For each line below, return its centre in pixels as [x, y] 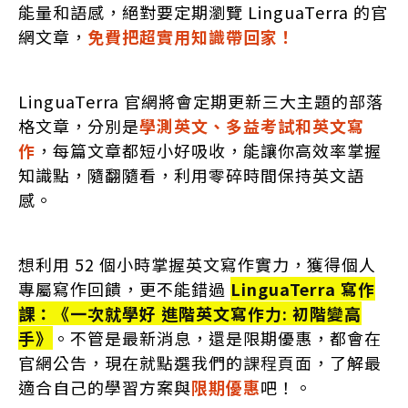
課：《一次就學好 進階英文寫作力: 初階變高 [189, 313]
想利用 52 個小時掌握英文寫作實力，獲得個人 [197, 264]
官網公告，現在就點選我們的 [130, 362]
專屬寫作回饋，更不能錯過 [124, 288]
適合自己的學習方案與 [104, 387]
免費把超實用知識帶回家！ [191, 36]
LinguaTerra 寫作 [302, 288]
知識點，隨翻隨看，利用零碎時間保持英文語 [191, 174]
